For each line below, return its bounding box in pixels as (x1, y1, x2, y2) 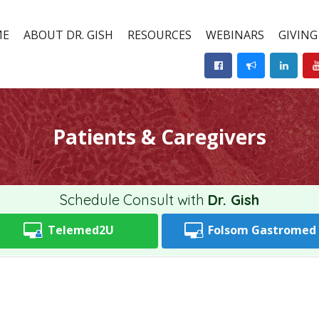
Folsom (208, 221, 252, 238)
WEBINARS (206, 26, 265, 43)
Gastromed (251, 221, 317, 238)
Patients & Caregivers (53, 122, 266, 150)
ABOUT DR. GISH (23, 26, 114, 43)
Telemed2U (47, 221, 114, 238)
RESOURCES (127, 26, 192, 43)
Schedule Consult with (60, 190, 208, 209)
